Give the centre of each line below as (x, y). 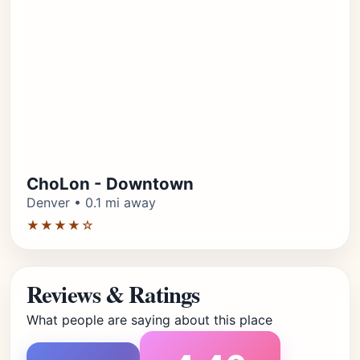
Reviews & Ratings (113, 294)
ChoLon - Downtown (110, 184)
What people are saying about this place (149, 320)
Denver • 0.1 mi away (91, 202)
